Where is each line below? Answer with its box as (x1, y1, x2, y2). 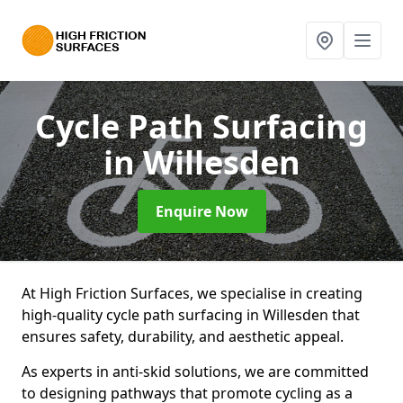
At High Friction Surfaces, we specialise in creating (22, 283, 363, 303)
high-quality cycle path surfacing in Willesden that (22, 305, 360, 325)
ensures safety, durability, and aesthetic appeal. (22, 327, 347, 346)
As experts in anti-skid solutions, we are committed (22, 362, 369, 381)
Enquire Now (155, 201, 248, 221)
